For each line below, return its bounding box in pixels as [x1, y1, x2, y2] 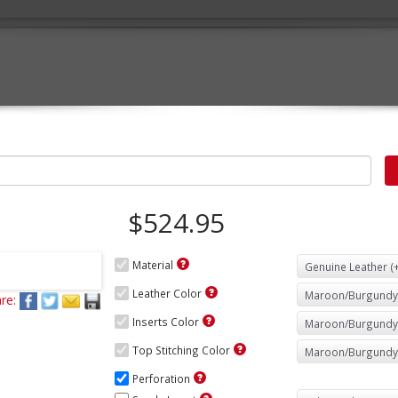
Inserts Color [132, 314, 199, 329]
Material [132, 258, 173, 272]
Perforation [132, 371, 190, 386]
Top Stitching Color [132, 343, 230, 357]
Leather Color [132, 286, 202, 300]
